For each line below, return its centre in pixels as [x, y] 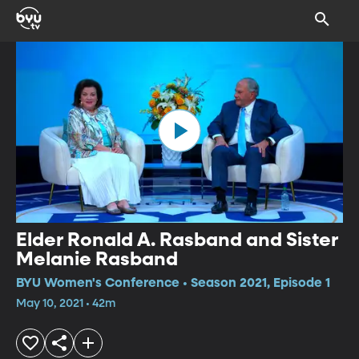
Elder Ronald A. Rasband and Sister [177, 240]
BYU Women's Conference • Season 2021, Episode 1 [173, 283]
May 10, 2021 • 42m [66, 303]
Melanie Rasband [97, 259]
